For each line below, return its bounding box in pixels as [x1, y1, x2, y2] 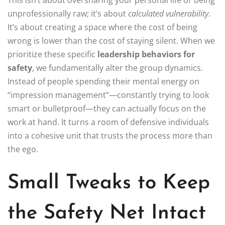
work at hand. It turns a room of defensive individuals [8, 117, 209, 128]
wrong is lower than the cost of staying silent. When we [8, 35, 215, 47]
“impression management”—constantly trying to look [8, 89, 209, 101]
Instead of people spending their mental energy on [8, 76, 199, 87]
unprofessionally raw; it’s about [8, 8, 128, 20]
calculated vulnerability [128, 8, 208, 20]
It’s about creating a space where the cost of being [8, 22, 197, 33]
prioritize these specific [8, 49, 97, 60]
